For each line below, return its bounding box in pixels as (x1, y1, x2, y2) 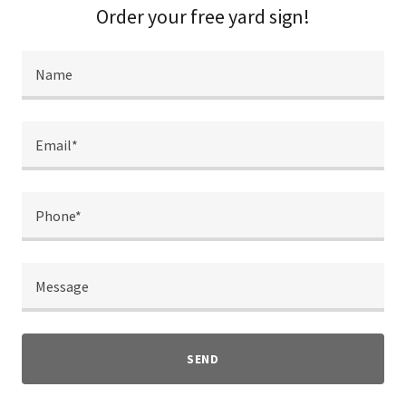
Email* (35, 136, 78, 155)
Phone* (35, 207, 82, 226)
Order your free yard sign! (96, 4, 310, 29)
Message (35, 277, 89, 296)
